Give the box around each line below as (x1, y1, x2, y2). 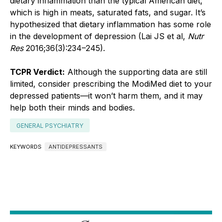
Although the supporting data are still (65, 66, 207, 77)
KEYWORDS (10, 143, 43, 150)
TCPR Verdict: (10, 66, 65, 77)
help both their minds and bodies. (10, 102, 135, 112)
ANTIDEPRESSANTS (49, 143, 103, 150)
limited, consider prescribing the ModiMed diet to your (10, 78, 212, 89)
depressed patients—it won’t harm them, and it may (10, 90, 203, 101)
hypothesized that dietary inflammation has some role (10, 19, 211, 29)
